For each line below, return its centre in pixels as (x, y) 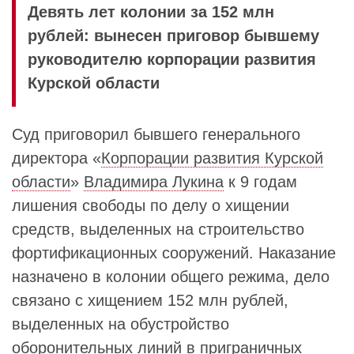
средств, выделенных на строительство (158, 229)
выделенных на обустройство (121, 324)
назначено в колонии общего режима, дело (171, 277)
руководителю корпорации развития (172, 59)
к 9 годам (260, 182)
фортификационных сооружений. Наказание (174, 253)
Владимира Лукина (154, 182)
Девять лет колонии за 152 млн (151, 12)
